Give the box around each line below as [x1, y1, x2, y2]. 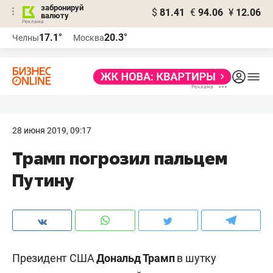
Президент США [12, 252, 97, 264]
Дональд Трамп [96, 252, 177, 264]
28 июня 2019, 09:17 [12, 126, 91, 135]
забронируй [41, 3, 83, 12]
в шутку [177, 252, 217, 264]
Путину [12, 169, 74, 191]
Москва [73, 33, 104, 43]
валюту [41, 11, 69, 20]
